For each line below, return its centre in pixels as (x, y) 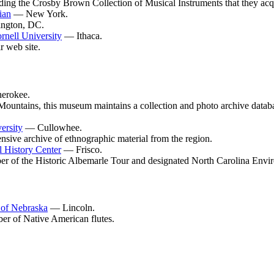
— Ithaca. (82, 36)
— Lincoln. (71, 208)
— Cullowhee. (52, 127)
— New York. (39, 14)
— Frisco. (82, 149)
